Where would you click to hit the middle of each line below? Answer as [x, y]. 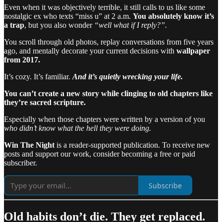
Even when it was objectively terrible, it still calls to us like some [105, 7]
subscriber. [21, 163]
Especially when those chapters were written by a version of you [105, 119]
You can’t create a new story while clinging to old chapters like [108, 94]
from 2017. [22, 60]
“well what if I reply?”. [131, 25]
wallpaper [193, 51]
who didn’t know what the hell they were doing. [78, 128]
